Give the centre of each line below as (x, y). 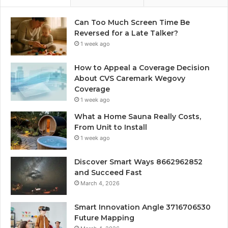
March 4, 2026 (100, 183)
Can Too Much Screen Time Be (132, 22)
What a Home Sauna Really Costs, (138, 116)
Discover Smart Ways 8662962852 (138, 162)
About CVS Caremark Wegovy (130, 78)
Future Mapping (104, 218)
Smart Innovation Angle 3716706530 (142, 207)
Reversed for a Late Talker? (126, 33)
